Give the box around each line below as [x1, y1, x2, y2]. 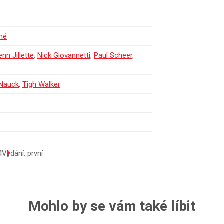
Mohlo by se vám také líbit [28, 197, 195, 214]
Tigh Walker [22, 79, 60, 89]
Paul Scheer [94, 50, 132, 60]
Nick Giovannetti [37, 50, 90, 60]
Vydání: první [2, 148, 43, 158]
